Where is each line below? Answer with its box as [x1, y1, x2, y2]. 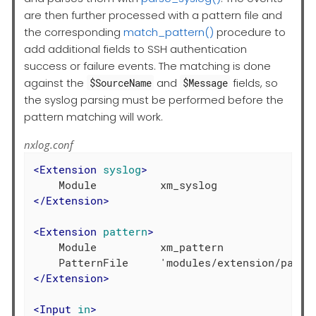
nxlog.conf [24, 137, 74, 152]
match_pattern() [123, 24, 214, 39]
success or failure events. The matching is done [24, 58, 271, 73]
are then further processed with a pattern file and [24, 7, 282, 23]
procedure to [214, 24, 286, 39]
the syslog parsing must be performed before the [24, 92, 284, 107]
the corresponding [24, 24, 123, 39]
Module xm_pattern [33, 240, 224, 255]
